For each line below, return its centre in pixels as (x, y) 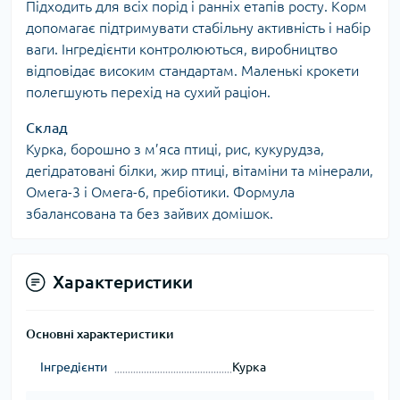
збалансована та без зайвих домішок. (150, 214)
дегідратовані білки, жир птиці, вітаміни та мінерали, (200, 171)
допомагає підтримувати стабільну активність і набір (198, 28)
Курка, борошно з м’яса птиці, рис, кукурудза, (175, 150)
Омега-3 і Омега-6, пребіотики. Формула (160, 192)
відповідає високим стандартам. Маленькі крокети (192, 71)
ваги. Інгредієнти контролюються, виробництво (182, 50)
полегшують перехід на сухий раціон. (148, 92)
